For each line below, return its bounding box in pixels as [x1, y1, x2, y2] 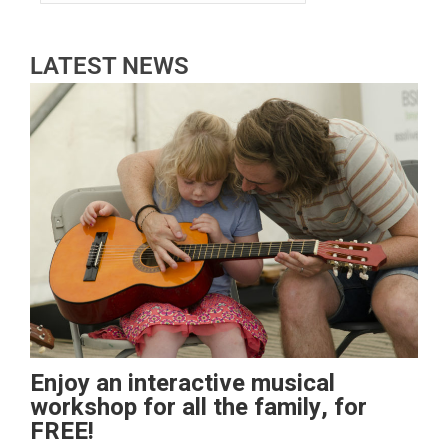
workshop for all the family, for [30, 390, 367, 426]
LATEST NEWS [30, 51, 189, 80]
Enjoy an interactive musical [30, 366, 335, 402]
